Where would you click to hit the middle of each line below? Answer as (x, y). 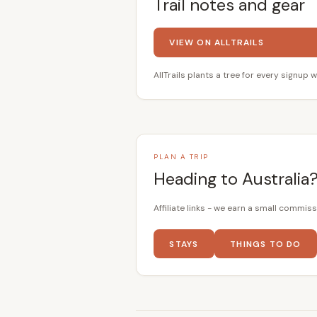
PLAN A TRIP (181, 157)
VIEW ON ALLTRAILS (217, 43)
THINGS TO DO (266, 244)
